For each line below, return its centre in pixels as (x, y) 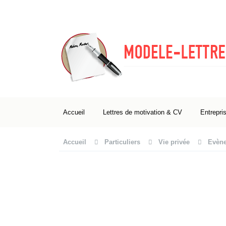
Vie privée (174, 142)
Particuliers (122, 142)
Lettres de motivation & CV (142, 112)
